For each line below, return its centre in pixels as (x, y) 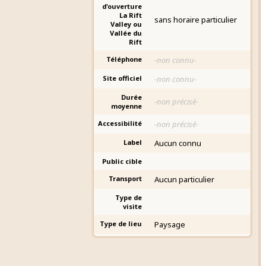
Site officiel (122, 78)
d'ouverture (122, 6)
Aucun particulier (184, 179)
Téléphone (124, 59)
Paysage (170, 224)
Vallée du (126, 33)
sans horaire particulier (196, 20)
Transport (125, 178)
